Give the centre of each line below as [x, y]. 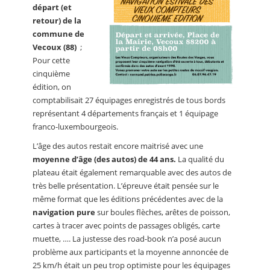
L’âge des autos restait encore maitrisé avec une [118, 146]
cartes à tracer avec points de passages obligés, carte [126, 225]
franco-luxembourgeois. [75, 126]
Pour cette [51, 60]
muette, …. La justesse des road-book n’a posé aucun [127, 238]
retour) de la [57, 20]
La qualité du [200, 159]
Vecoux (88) [55, 47]
